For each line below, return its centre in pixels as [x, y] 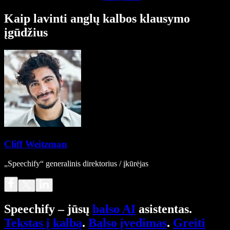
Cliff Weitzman [36, 144]
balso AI [114, 209]
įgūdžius [26, 32]
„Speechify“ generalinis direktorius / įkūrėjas [76, 164]
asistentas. [164, 209]
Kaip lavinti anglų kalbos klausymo [97, 18]
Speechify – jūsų [48, 209]
